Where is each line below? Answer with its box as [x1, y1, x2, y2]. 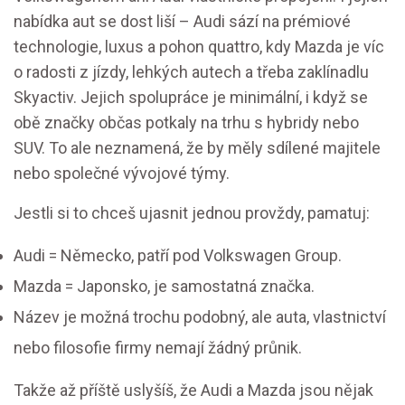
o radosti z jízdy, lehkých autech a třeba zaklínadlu [14, 62, 369, 82]
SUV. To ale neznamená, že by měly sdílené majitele [14, 138, 381, 158]
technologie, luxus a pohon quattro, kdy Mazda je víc [14, 37, 384, 57]
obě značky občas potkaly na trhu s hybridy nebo [14, 113, 359, 133]
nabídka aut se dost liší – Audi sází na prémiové [14, 12, 351, 32]
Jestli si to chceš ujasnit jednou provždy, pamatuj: [14, 203, 370, 223]
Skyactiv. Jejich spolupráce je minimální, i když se [14, 88, 368, 108]
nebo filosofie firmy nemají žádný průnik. [14, 338, 302, 358]
